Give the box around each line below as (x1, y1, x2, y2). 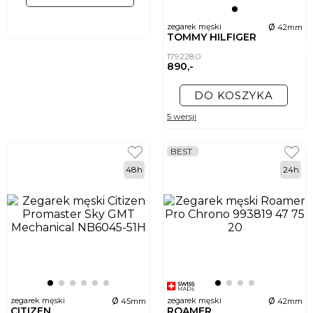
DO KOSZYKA (194, 89, 273, 103)
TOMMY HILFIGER (167, 31, 259, 44)
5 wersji (167, 111, 196, 122)
